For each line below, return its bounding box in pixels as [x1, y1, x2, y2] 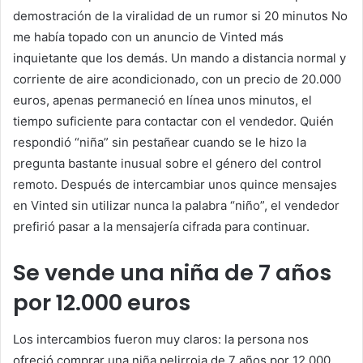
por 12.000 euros [13, 288, 190, 318]
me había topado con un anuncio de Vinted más [13, 29, 284, 45]
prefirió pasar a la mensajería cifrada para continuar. [13, 219, 310, 235]
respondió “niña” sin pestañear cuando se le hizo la [13, 135, 306, 151]
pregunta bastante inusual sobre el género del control [13, 156, 322, 172]
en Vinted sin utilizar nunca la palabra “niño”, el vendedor [13, 198, 340, 214]
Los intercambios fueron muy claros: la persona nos [13, 331, 309, 347]
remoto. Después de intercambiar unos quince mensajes [13, 177, 337, 193]
